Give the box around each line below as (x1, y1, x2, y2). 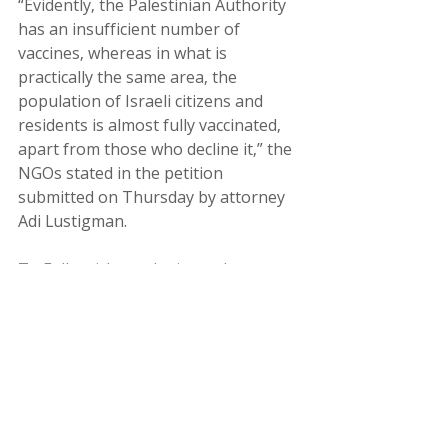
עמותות (279, 331, 320, 351)
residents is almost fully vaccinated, (18, 114, 285, 137)
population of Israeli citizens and (18, 90, 267, 113)
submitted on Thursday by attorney (18, 186, 289, 209)
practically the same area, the (18, 66, 241, 89)
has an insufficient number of (18, 18, 244, 41)
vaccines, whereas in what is (18, 42, 231, 65)
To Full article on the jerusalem (18, 258, 254, 281)
